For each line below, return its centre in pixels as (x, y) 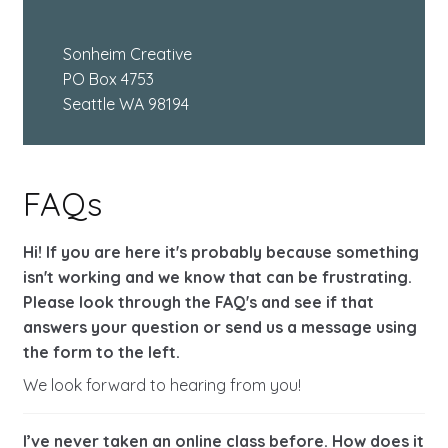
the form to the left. (101, 352)
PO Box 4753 (108, 79)
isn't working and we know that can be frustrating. (217, 277)
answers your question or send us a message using (219, 327)
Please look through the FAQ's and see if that (198, 302)
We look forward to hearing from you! (161, 385)
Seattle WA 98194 (125, 104)
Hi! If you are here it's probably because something (220, 252)
